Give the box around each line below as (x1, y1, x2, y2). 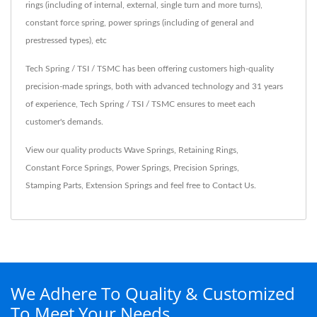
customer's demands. (25, 117, 103, 127)
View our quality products (25, 146, 124, 155)
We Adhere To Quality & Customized (11, 282, 295, 306)
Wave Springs (124, 146, 174, 155)
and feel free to (152, 181, 212, 190)
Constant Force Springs (25, 163, 112, 173)
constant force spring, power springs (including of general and (25, 18, 254, 28)
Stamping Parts (25, 181, 81, 190)
